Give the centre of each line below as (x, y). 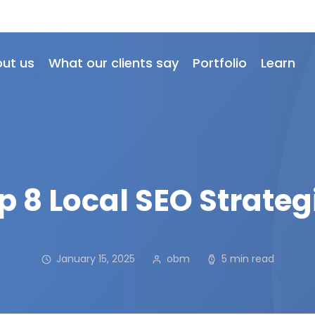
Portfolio (220, 63)
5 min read (247, 258)
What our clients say (114, 63)
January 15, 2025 (95, 258)
